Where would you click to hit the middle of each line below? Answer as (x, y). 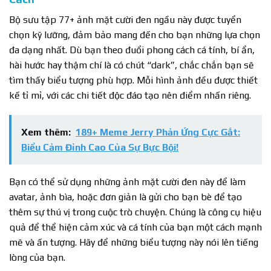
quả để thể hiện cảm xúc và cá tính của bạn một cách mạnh (135, 227)
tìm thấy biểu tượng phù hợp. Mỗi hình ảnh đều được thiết (133, 80)
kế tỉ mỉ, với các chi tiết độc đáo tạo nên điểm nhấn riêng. (130, 95)
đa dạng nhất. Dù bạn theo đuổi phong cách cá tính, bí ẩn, (132, 50)
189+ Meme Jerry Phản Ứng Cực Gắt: (158, 132)
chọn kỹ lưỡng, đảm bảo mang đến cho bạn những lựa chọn (135, 34)
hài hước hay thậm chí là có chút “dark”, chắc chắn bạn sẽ (132, 65)
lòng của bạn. (37, 258)
